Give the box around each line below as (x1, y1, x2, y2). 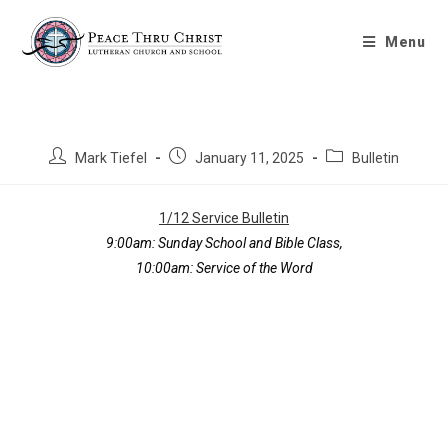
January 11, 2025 (195, 150, 304, 166)
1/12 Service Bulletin (159, 210, 289, 226)
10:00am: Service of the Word (135, 260, 313, 276)
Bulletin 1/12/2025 (124, 12, 324, 40)
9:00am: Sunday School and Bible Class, (105, 235, 343, 251)
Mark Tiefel (75, 150, 147, 166)
